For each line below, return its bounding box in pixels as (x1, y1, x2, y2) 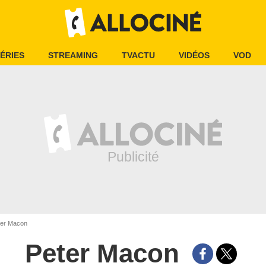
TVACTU (122, 50, 155, 60)
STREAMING (48, 50, 98, 60)
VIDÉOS (179, 50, 210, 60)
